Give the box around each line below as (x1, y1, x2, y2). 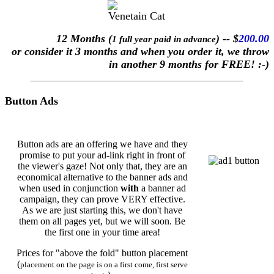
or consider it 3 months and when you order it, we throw (12, 45, 269, 57)
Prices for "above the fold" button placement (17, 248, 188, 259)
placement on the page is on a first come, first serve (20, 260, 188, 270)
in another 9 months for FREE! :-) (109, 57, 269, 70)
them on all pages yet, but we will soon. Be (19, 216, 186, 227)
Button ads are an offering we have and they (17, 139, 188, 150)
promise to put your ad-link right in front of (20, 150, 185, 161)
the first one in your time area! (45, 227, 160, 238)
